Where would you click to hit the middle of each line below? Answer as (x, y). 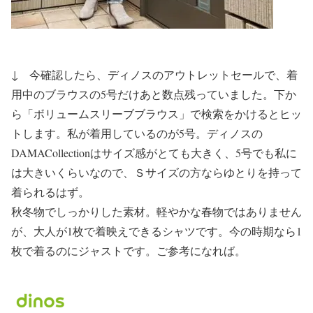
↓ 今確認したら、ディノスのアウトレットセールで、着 (154, 75)
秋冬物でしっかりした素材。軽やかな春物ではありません (156, 212)
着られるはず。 (50, 192)
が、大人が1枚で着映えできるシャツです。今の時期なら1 (156, 231)
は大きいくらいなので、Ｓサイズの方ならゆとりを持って (156, 173)
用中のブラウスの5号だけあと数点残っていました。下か (154, 94)
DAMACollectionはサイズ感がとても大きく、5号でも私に (154, 153)
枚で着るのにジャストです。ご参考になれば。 (129, 251)
